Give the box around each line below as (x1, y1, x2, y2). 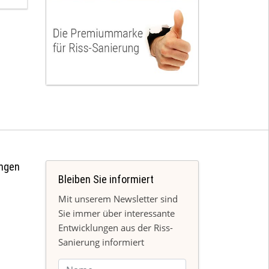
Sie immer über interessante (58, 207, 175, 219)
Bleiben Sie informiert (58, 172, 154, 186)
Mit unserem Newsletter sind (58, 192, 178, 205)
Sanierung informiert (58, 235, 144, 248)
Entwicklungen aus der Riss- (58, 221, 173, 234)
